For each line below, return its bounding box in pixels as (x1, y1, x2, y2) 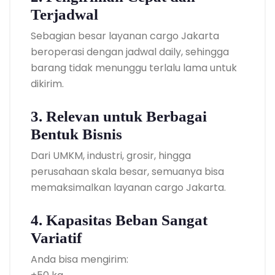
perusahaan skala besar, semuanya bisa (31, 164, 224, 179)
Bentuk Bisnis (31, 125, 122, 142)
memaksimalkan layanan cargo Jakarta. (31, 180, 226, 195)
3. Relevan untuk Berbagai (31, 107, 207, 125)
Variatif (31, 229, 82, 246)
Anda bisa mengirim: (31, 252, 128, 266)
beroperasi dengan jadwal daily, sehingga (31, 44, 229, 59)
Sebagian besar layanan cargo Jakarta (31, 28, 219, 43)
